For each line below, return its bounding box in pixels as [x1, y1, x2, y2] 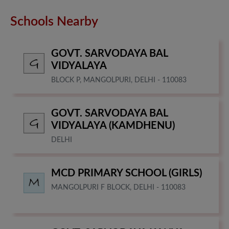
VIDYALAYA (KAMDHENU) [51, 120, 175, 131]
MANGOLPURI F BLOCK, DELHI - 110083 [51, 184, 186, 191]
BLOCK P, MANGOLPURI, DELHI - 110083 [51, 76, 187, 84]
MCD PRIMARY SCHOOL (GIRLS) [51, 168, 202, 178]
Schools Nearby [10, 15, 98, 28]
